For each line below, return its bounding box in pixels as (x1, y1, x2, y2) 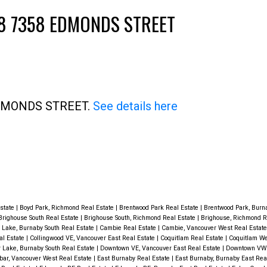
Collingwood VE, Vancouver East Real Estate (29, 234, 157, 243)
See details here (92, 98, 178, 113)
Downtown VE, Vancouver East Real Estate (100, 244, 222, 253)
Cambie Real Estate (99, 224, 158, 232)
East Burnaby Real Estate (97, 254, 172, 263)
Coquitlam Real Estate (160, 234, 225, 243)
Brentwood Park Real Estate (119, 204, 200, 212)
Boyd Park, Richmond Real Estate (19, 204, 116, 212)
